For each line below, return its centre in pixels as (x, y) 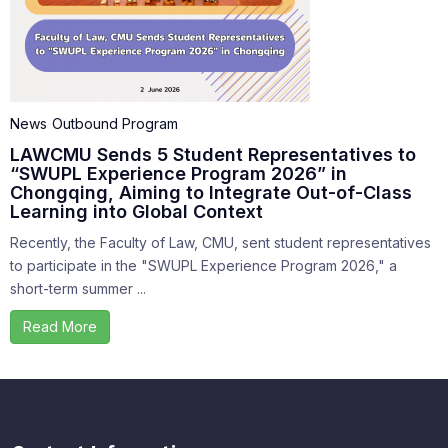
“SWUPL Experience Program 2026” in (178, 174)
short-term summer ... (78, 289)
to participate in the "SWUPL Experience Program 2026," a (203, 266)
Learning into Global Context (136, 212)
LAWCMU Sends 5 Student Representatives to (213, 155)
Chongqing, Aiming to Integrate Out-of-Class (211, 193)
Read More (60, 327)
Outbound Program (115, 124)
